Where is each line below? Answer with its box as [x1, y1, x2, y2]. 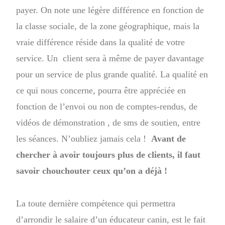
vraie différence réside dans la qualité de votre [16, 37, 185, 47]
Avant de [151, 133, 186, 144]
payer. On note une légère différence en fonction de [16, 5, 204, 15]
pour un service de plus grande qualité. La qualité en [16, 69, 208, 79]
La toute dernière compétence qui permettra [16, 198, 176, 208]
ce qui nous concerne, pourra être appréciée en [16, 85, 186, 95]
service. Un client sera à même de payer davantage [16, 53, 204, 63]
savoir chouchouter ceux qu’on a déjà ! [16, 165, 170, 176]
